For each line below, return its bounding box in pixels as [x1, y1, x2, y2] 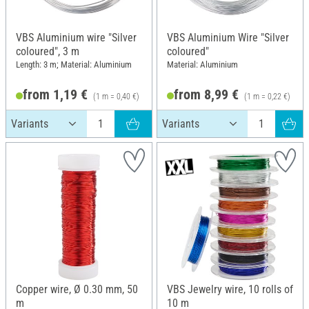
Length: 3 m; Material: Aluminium [16, 59, 132, 70]
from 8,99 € [173, 86, 239, 103]
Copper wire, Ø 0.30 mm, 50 [16, 282, 138, 296]
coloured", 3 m [16, 44, 79, 58]
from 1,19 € [22, 86, 88, 103]
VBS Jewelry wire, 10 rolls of [167, 282, 293, 296]
